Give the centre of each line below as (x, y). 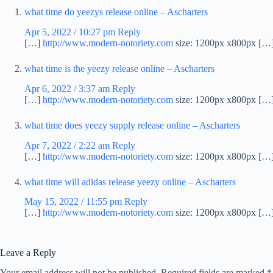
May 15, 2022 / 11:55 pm (73, 202)
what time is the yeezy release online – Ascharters (119, 69)
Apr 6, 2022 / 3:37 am (67, 88)
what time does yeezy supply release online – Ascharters (132, 125)
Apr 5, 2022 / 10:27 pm (70, 32)
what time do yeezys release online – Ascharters (116, 12)
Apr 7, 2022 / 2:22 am (67, 145)
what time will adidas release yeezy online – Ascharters (130, 182)
